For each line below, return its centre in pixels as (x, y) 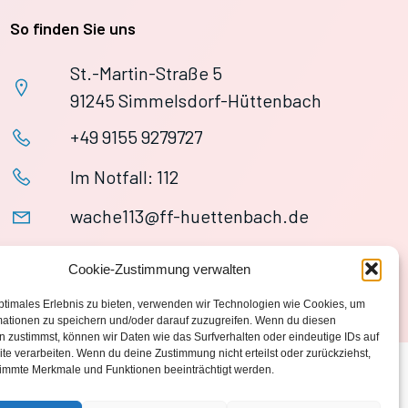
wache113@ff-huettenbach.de (190, 216)
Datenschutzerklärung (73, 381)
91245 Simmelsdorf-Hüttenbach (196, 100)
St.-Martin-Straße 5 (147, 73)
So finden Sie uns (73, 28)
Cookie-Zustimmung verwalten (159, 269)
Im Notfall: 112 (125, 176)
